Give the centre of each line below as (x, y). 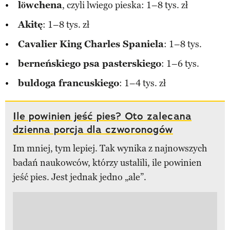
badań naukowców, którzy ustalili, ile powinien (107, 163)
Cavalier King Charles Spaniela (91, 44)
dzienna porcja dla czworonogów (93, 130)
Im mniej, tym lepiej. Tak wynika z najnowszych (110, 149)
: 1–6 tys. (180, 64)
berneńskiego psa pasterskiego (90, 64)
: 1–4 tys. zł (142, 83)
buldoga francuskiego (69, 83)
